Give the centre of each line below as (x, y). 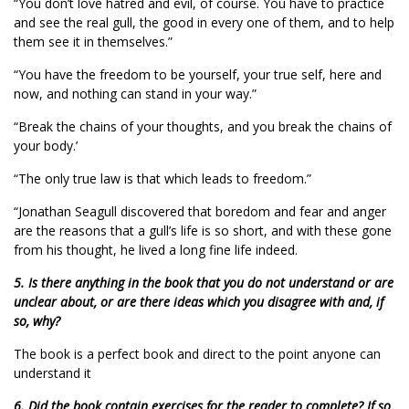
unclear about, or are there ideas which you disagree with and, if (199, 302)
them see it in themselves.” (93, 42)
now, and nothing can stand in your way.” (135, 94)
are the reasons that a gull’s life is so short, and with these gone (203, 231)
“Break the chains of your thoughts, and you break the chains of (203, 126)
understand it (52, 373)
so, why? (37, 321)
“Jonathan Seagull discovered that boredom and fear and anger (200, 211)
